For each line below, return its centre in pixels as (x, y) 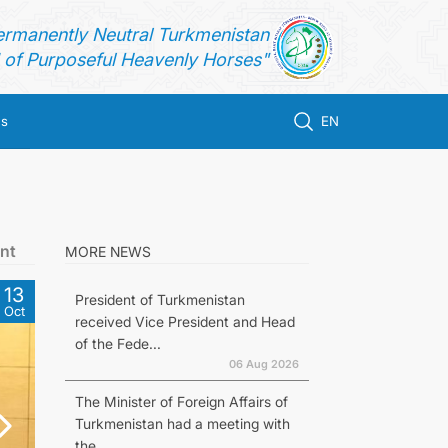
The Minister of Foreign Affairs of (181, 401)
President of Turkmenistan (159, 299)
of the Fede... (117, 343)
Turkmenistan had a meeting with (182, 423)
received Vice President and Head (184, 321)
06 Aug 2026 (263, 364)
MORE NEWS (107, 251)
